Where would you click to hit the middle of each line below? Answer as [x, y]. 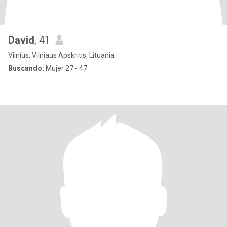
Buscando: [26, 68]
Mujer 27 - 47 [66, 68]
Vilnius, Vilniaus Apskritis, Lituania [61, 55]
